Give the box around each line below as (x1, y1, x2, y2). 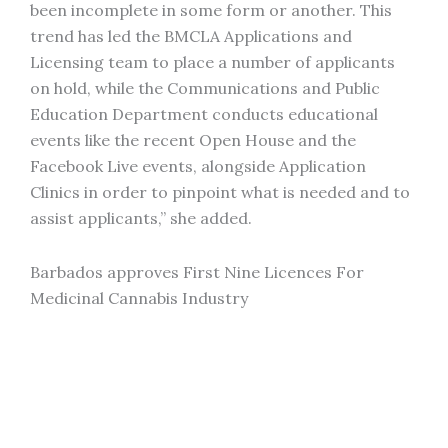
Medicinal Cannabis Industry (30, 288, 248, 308)
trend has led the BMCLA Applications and (30, 26, 352, 46)
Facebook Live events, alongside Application (30, 156, 366, 176)
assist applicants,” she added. (30, 208, 252, 228)
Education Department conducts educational (30, 104, 378, 124)
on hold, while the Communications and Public (30, 78, 380, 98)
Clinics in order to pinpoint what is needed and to (30, 182, 410, 202)
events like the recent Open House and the (30, 130, 356, 150)
